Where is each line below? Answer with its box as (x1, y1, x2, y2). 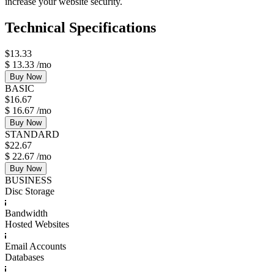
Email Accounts (5, 241, 66, 251)
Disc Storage (5, 186, 54, 196)
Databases (5, 252, 44, 262)
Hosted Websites (5, 219, 69, 229)
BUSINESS (5, 175, 52, 185)
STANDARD (5, 129, 59, 139)
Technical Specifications (5, 20, 156, 36)
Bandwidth (5, 208, 48, 218)
